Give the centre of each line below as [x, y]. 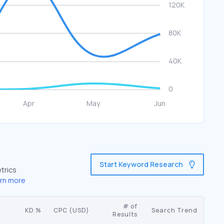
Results [125, 214]
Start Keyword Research [141, 164]
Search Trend [174, 210]
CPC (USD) [71, 210]
